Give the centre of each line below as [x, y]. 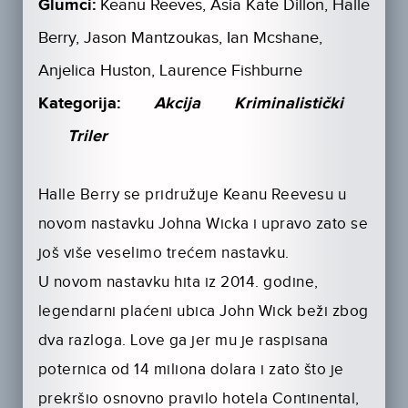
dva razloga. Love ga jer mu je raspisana [183, 341]
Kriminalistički [288, 104]
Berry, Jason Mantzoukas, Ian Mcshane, [180, 38]
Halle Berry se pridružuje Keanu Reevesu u [192, 195]
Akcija [177, 104]
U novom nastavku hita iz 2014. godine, [178, 282]
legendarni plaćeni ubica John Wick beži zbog [203, 311]
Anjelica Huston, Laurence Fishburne [170, 71]
